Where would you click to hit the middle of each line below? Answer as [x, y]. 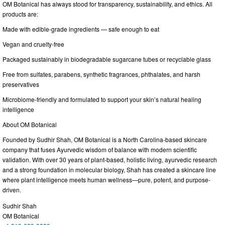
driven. [12, 189]
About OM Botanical [30, 124]
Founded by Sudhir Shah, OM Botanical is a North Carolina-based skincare [105, 139]
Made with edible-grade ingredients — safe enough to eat [81, 29]
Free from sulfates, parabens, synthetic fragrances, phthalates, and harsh [101, 74]
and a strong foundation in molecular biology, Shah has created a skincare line [109, 169]
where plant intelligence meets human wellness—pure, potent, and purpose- [106, 179]
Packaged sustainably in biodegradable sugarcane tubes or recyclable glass [107, 59]
